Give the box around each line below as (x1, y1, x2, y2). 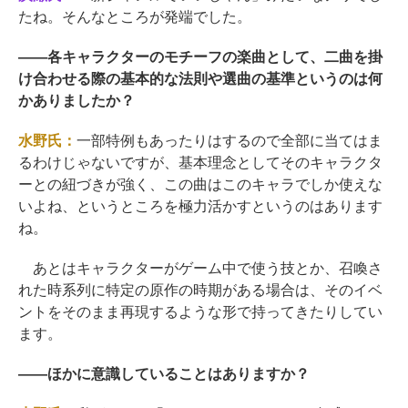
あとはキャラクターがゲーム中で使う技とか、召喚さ (18, 260, 382, 277)
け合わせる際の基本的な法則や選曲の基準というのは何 (18, 71, 382, 87)
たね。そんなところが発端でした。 (18, 9, 251, 25)
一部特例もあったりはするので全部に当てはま (76, 133, 382, 149)
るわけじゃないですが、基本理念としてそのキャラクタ (18, 155, 382, 171)
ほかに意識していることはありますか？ (46, 366, 310, 382)
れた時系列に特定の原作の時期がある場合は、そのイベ (18, 282, 382, 299)
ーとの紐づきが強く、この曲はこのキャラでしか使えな (18, 177, 382, 193)
